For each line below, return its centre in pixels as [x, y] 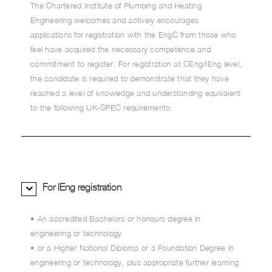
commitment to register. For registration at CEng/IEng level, [136, 64]
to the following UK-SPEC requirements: [101, 107]
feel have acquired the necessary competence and [121, 49]
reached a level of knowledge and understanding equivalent [136, 93]
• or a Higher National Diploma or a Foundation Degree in [132, 248]
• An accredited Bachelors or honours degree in [116, 219]
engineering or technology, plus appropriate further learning [134, 262]
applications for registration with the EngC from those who [133, 35]
